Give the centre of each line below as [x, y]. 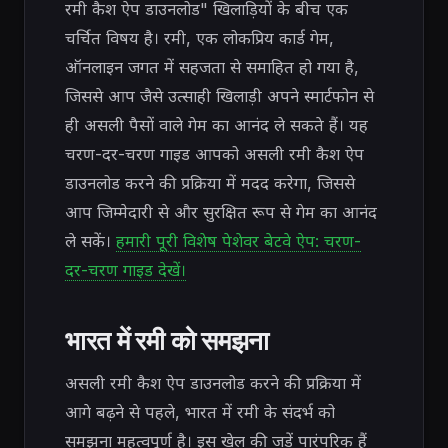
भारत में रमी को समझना [167, 338]
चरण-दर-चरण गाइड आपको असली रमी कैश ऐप [214, 154]
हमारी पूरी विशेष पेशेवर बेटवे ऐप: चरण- [238, 241]
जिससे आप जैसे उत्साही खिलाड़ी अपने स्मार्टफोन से [219, 96]
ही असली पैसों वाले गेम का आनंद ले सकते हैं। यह [216, 125]
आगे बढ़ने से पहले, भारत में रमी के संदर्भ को [200, 412]
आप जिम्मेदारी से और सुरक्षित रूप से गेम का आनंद [221, 212]
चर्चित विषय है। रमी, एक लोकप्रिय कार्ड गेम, [199, 38]
